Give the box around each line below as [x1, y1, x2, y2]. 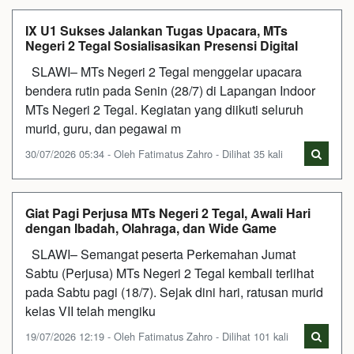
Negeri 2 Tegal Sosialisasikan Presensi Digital [25, 36, 298, 55]
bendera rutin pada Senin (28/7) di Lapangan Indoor [25, 81, 315, 100]
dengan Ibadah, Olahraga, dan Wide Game [25, 218, 277, 237]
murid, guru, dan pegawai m [25, 119, 181, 137]
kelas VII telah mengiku [25, 301, 156, 320]
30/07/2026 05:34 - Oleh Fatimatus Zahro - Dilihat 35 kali [25, 145, 283, 161]
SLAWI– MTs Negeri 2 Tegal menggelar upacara [25, 62, 302, 81]
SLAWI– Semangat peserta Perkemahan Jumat [25, 244, 296, 263]
